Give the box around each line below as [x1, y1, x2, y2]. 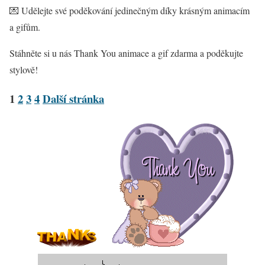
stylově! [9, 63, 38, 76]
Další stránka [43, 90, 104, 106]
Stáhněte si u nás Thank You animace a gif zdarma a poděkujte [9, 47, 243, 59]
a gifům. [9, 21, 40, 33]
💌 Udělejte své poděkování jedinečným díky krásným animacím [9, 4, 250, 17]
